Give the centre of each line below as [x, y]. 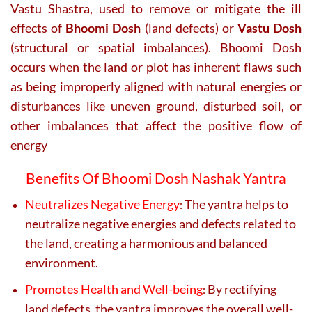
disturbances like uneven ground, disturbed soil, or [156, 106]
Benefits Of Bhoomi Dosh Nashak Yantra [156, 178]
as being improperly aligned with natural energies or [156, 86]
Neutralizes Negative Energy [102, 204]
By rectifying [242, 289]
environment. [62, 263]
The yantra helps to [236, 204]
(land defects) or [189, 28]
